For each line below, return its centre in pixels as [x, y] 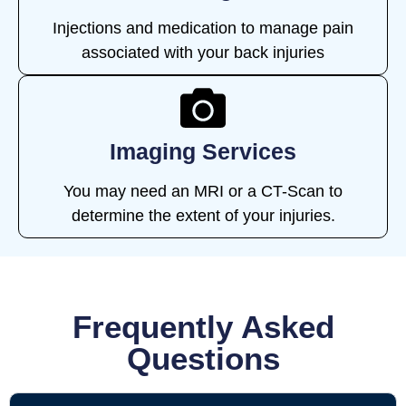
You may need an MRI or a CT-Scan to [203, 191]
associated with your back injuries [203, 52]
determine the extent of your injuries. [203, 215]
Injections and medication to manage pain [203, 28]
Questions [203, 358]
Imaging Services [203, 151]
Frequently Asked [203, 326]
